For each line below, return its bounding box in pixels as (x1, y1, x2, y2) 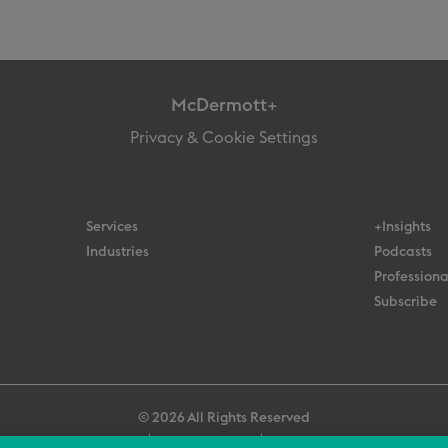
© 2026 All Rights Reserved (138, 411, 310, 425)
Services (85, 220, 138, 234)
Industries (85, 245, 149, 259)
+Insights (374, 220, 432, 234)
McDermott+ (170, 96, 278, 114)
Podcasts (374, 245, 433, 259)
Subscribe (374, 295, 438, 309)
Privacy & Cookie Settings (130, 130, 318, 146)
